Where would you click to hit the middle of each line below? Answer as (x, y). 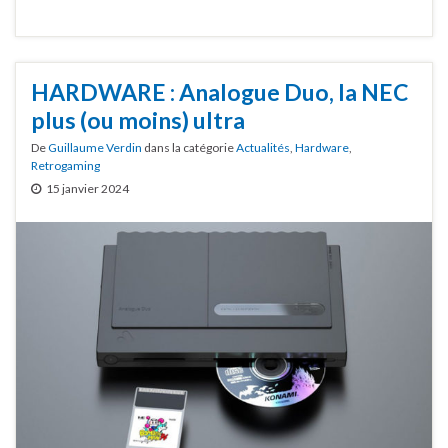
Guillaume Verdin (95, 148)
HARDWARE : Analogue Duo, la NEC (220, 92)
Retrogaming (65, 166)
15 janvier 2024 (87, 189)
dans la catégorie (189, 148)
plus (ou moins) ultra (138, 120)
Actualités (263, 148)
